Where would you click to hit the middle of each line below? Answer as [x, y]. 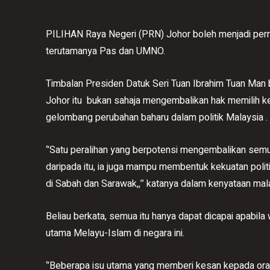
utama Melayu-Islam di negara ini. [115, 233]
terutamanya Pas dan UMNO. [105, 51]
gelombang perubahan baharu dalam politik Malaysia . [157, 118]
